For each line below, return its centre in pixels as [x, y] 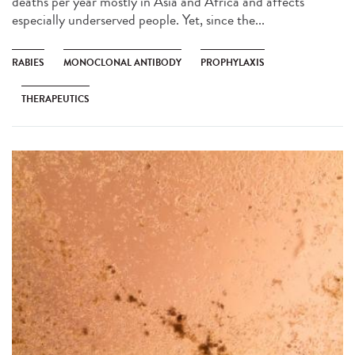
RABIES [28, 63]
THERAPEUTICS [55, 99]
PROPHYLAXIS [233, 63]
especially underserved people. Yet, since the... [138, 20]
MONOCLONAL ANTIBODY [122, 63]
